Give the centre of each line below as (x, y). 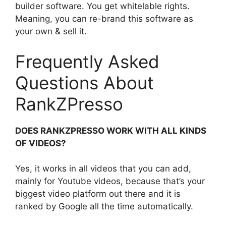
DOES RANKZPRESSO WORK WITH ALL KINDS (111, 130)
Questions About (84, 82)
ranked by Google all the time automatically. (104, 207)
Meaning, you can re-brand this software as (104, 19)
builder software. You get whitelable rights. (102, 6)
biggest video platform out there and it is (98, 194)
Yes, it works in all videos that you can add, (103, 169)
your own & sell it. (51, 32)
